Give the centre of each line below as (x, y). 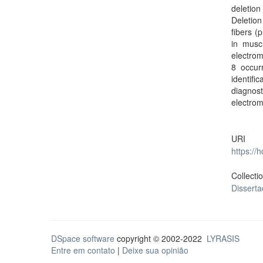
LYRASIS (223, 238)
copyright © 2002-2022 (161, 238)
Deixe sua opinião (155, 250)
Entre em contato (83, 250)
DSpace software (83, 238)
